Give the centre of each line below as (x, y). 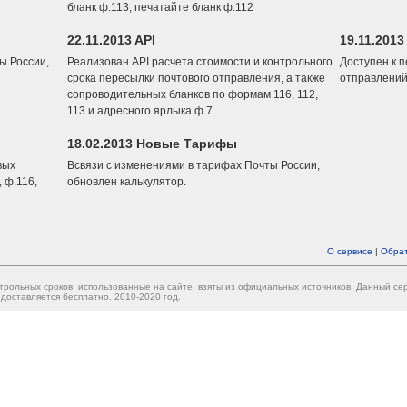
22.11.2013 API (111, 40)
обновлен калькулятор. (127, 182)
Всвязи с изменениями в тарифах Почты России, (194, 165)
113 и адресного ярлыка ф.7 (140, 111)
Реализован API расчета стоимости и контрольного (200, 62)
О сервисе (350, 251)
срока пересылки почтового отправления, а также (196, 78)
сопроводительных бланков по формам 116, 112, (193, 94)
